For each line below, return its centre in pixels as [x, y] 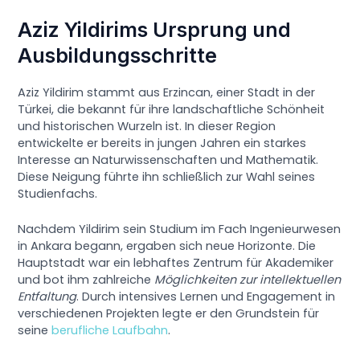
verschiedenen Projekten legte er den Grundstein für [169, 314]
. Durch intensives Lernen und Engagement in [206, 297]
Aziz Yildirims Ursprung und [155, 29]
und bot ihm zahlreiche [86, 280]
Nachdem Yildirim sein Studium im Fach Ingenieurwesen [180, 229]
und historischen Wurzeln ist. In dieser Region [147, 126]
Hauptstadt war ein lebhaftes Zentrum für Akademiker [176, 263]
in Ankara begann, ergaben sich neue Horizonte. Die [167, 246]
